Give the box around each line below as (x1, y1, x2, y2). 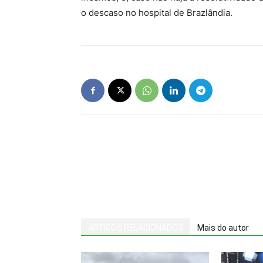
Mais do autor (197, 223, 249, 232)
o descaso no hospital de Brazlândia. (81, 7, 232, 18)
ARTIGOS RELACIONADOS (88, 223, 183, 232)
